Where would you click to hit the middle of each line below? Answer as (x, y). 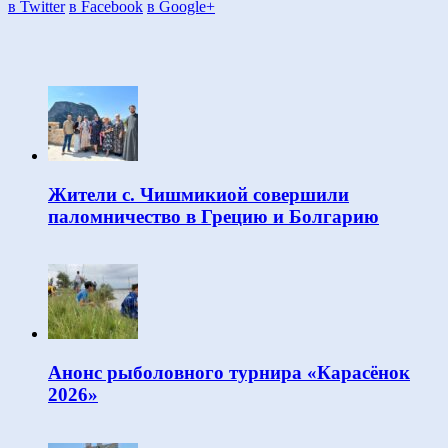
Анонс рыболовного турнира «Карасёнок (229, 373)
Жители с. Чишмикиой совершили (198, 194)
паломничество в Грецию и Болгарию (213, 216)
